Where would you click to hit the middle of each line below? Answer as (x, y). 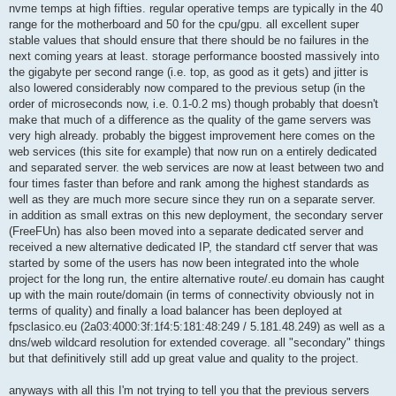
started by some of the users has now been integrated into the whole (184, 263)
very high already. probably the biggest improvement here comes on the (192, 136)
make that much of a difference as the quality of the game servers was (190, 120)
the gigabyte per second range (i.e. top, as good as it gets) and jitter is (189, 72)
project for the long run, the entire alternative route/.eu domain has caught (197, 279)
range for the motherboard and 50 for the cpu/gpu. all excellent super (184, 25)
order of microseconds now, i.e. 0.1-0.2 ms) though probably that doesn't (194, 104)
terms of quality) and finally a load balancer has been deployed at (175, 311)
